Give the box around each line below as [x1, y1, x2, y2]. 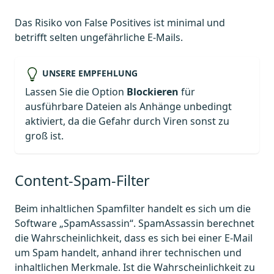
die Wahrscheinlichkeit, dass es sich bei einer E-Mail [15, 231, 253, 245]
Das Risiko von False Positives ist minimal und [15, 16, 225, 30]
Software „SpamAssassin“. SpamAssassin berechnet [15, 216, 254, 230]
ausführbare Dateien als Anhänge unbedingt [25, 99, 232, 113]
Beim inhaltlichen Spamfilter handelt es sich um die [15, 201, 251, 215]
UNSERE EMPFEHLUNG [42, 67, 138, 80]
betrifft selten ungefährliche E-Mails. [15, 31, 183, 45]
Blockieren [127, 84, 179, 98]
